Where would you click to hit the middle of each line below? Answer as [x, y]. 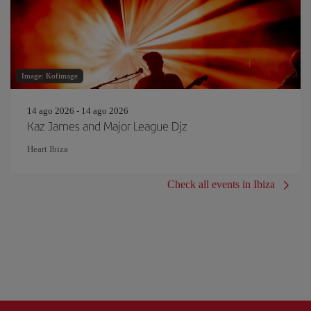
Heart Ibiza [48, 149]
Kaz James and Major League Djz [107, 126]
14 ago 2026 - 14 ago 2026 [78, 111]
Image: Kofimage [50, 76]
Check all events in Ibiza [221, 184]
